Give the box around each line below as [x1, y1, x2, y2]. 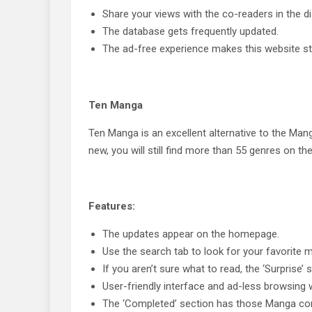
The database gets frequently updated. [102, 25, 279, 38]
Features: [88, 200, 135, 212]
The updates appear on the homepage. [102, 228, 279, 240]
